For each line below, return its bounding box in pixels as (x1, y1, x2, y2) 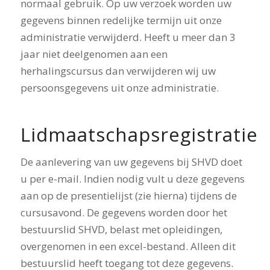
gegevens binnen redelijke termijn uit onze (20, 13, 222, 27)
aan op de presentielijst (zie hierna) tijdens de (20, 188, 237, 202)
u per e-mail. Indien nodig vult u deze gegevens (20, 171, 245, 186)
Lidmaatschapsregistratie (20, 122, 258, 148)
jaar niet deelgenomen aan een (20, 46, 168, 61)
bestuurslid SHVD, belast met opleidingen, (20, 222, 222, 236)
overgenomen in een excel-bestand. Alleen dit (20, 239, 236, 253)
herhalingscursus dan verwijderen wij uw (20, 63, 216, 78)
